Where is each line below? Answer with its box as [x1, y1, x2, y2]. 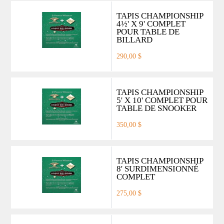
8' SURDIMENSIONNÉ [116, 163, 198, 173]
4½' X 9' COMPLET [116, 18, 185, 28]
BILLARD [116, 34, 152, 44]
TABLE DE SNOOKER [116, 103, 196, 113]
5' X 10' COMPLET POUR [116, 95, 207, 105]
